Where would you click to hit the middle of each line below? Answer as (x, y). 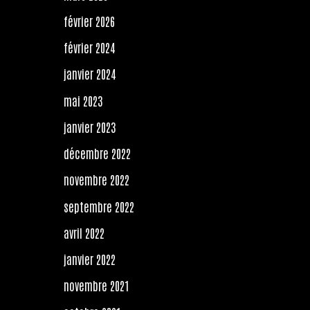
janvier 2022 (90, 259)
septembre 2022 (99, 206)
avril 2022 (84, 232)
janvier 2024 (90, 74)
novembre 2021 (97, 285)
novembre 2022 (97, 180)
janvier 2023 (90, 126)
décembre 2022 (97, 153)
